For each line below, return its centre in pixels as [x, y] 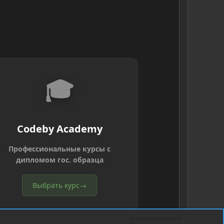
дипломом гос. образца [59, 160]
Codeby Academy [59, 129]
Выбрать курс [56, 185]
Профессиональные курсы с [60, 149]
